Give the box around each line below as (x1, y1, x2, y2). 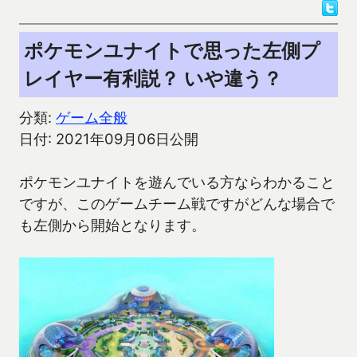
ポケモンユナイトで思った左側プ (24, 39, 320, 63)
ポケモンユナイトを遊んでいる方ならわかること (19, 173, 335, 191)
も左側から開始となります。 (19, 216, 206, 234)
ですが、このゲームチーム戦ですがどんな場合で (19, 194, 335, 213)
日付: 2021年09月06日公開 (19, 130, 198, 148)
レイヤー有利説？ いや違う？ (24, 67, 282, 91)
